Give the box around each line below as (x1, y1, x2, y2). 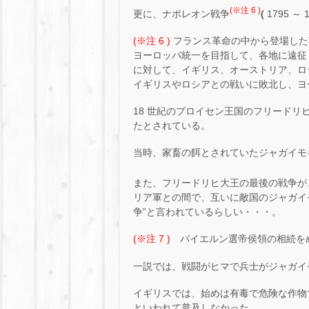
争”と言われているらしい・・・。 (133, 206, 281, 218)
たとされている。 (133, 120, 210, 132)
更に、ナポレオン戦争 (133, 8, 230, 19)
